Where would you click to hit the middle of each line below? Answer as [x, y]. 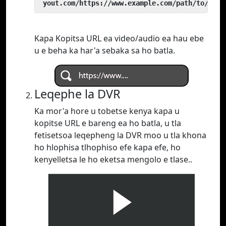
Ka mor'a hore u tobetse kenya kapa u [107, 111]
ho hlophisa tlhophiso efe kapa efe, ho [107, 148]
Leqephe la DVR [77, 94]
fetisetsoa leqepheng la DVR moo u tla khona [120, 135]
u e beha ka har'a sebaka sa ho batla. [105, 51]
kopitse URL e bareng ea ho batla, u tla [108, 123]
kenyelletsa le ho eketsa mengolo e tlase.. [113, 160]
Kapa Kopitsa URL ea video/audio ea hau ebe [119, 39]
